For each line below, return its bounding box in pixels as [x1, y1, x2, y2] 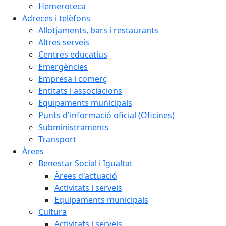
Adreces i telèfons [22, 13, 90, 24]
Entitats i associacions [38, 85, 122, 96]
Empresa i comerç [38, 73, 107, 84]
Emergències [38, 61, 88, 72]
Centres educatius [38, 49, 107, 60]
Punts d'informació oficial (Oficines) [38, 109, 175, 121]
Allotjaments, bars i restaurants [38, 25, 158, 36]
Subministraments [38, 122, 109, 133]
